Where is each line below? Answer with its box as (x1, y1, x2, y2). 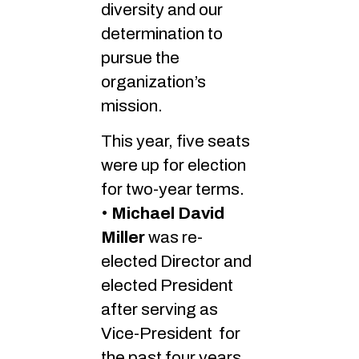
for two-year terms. (101, 180, 244, 199)
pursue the (101, 48, 179, 67)
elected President (101, 276, 233, 295)
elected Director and (101, 252, 252, 271)
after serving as (101, 301, 218, 319)
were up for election (101, 156, 246, 175)
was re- (145, 228, 203, 247)
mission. (101, 96, 163, 115)
